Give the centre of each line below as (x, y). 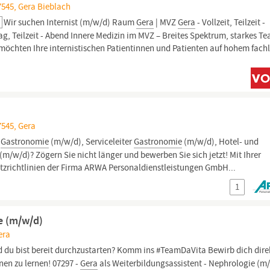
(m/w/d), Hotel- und (221, 142)
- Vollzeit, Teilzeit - (231, 22)
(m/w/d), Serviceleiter (92, 142)
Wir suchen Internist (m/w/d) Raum (70, 22)
